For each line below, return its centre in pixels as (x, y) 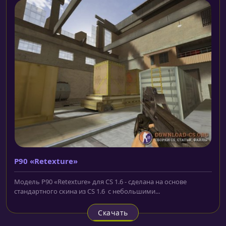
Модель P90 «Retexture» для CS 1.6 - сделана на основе (100, 182)
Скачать (113, 213)
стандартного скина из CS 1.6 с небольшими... (87, 191)
